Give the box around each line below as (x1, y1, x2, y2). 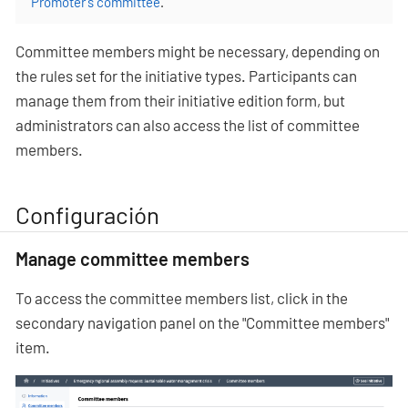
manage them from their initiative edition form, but (15, 91, 345, 110)
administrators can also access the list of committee (15, 116, 360, 135)
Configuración (15, 199, 159, 229)
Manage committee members (15, 247, 250, 270)
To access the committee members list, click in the (15, 288, 348, 307)
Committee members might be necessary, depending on (15, 42, 380, 61)
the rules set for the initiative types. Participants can (15, 66, 357, 86)
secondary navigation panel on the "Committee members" (15, 312, 389, 331)
